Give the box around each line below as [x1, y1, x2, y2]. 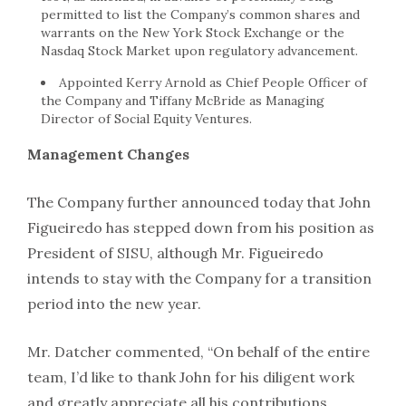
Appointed [59, 73, 126, 91]
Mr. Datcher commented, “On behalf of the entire [27, 342, 370, 361]
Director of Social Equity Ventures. [41, 110, 252, 127]
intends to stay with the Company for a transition [27, 268, 372, 287]
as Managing [246, 92, 324, 109]
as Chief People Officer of [206, 73, 367, 91]
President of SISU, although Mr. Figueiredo [27, 243, 324, 262]
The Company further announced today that [27, 192, 339, 211]
